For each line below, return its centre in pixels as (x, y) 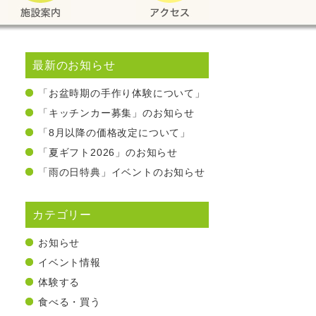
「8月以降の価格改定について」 (114, 133)
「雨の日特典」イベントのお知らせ (122, 172)
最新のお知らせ (74, 65)
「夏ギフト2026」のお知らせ (108, 152)
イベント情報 (69, 262)
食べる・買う (69, 302)
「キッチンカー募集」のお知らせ (117, 113)
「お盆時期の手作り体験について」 (122, 93)
